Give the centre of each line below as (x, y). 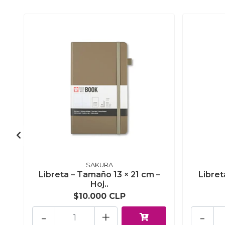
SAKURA (99, 165)
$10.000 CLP (99, 196)
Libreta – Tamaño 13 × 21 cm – (99, 175)
